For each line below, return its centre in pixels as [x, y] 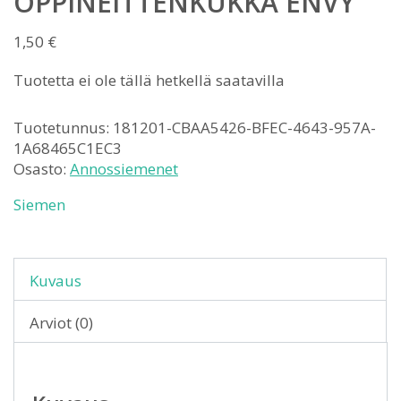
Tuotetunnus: [63, 128]
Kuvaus [55, 281]
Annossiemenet [124, 169]
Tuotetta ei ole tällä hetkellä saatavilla [149, 81]
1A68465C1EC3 [68, 149]
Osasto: [42, 169]
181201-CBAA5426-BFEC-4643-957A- [244, 128]
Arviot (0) [61, 323]
